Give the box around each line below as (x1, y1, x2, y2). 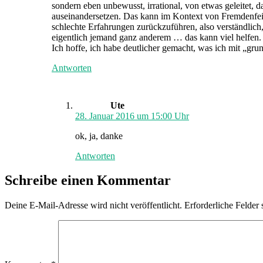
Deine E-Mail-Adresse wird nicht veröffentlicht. (5, 200, 182, 211)
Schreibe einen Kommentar (5, 173, 171, 188)
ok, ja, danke (75, 130, 123, 141)
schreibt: (124, 72, 155, 83)
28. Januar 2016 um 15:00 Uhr (75, 110, 189, 121)
